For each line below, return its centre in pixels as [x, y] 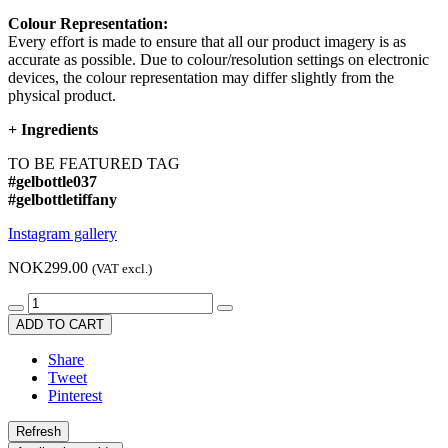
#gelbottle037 [52, 182]
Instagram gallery [62, 234]
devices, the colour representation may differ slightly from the [201, 78]
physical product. [62, 96]
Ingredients [59, 130]
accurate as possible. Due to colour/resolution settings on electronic [218, 60]
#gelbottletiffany [62, 200]
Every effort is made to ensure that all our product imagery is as [207, 42]
